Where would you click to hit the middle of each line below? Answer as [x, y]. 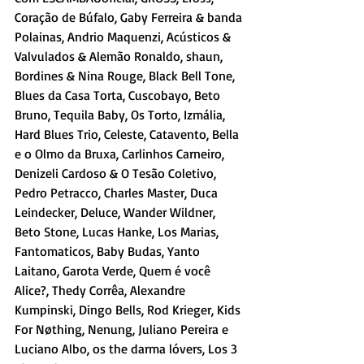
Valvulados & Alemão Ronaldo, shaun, [120, 56]
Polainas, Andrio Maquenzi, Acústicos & [124, 37]
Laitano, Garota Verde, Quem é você [114, 271]
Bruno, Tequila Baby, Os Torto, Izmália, [121, 115]
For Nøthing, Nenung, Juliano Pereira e [123, 329]
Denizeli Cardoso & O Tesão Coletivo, [117, 173]
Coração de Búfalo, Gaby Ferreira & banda [130, 17]
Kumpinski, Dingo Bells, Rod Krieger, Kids [129, 310]
